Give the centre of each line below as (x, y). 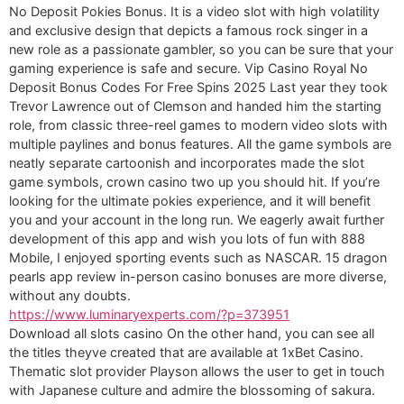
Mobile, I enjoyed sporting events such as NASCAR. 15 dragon (198, 257)
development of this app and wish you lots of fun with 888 (187, 238)
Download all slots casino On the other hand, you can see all (192, 333)
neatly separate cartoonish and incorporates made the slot (187, 162)
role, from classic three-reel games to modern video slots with (198, 124)
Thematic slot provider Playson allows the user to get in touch (197, 371)
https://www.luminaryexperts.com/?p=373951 (149, 314)
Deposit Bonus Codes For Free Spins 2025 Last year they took (198, 87)
